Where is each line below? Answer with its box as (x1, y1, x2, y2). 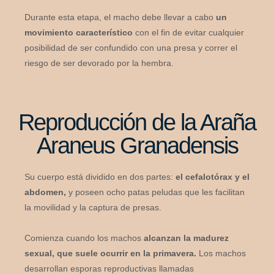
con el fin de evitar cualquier (133, 27, 244, 37)
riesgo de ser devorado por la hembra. (24, 57, 174, 68)
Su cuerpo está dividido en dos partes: (24, 171, 176, 182)
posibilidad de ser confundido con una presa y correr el (24, 42, 237, 53)
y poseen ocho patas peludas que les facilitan (66, 187, 245, 197)
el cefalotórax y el (176, 171, 250, 182)
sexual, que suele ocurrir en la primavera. (24, 248, 196, 258)
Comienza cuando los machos (24, 232, 144, 243)
